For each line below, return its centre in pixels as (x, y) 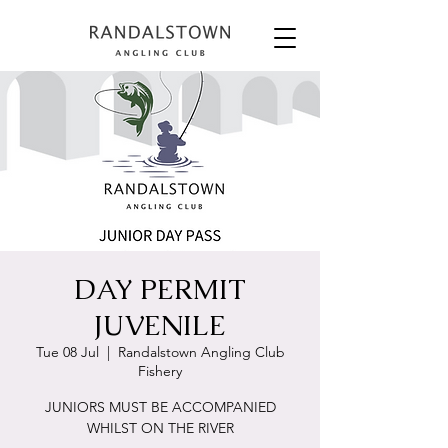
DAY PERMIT (160, 289)
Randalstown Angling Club (201, 352)
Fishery (160, 371)
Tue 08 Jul (67, 352)
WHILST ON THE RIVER (160, 428)
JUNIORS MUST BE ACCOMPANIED (160, 407)
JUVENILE (160, 325)
